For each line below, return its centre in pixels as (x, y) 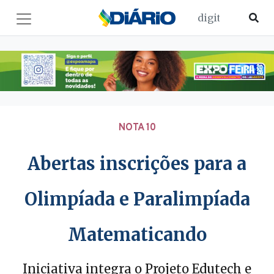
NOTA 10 (137, 128)
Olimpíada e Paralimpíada (137, 199)
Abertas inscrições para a (137, 164)
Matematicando (137, 235)
